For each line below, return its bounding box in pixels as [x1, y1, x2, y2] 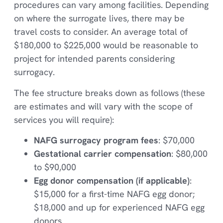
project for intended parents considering [13, 53, 175, 65]
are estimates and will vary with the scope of [13, 100, 193, 112]
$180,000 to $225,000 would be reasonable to [13, 39, 198, 51]
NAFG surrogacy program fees [33, 134, 158, 146]
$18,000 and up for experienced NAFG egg [33, 202, 205, 214]
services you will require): [13, 113, 114, 125]
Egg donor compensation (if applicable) [33, 175, 190, 187]
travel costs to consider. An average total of [13, 26, 188, 38]
